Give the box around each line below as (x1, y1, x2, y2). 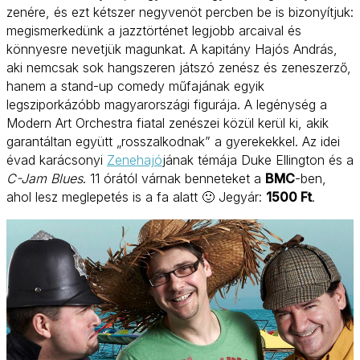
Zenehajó (107, 151, 162, 168)
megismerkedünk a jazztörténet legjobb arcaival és (6, 22, 301, 39)
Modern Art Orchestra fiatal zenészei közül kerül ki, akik (6, 114, 329, 131)
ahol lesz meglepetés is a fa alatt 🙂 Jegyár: (6, 188, 266, 205)
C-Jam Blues (6, 170, 83, 186)
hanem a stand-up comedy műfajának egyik (6, 77, 264, 94)
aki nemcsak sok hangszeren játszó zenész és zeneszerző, (6, 59, 351, 76)
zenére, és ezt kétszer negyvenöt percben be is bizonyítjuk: (6, 3, 354, 20)
